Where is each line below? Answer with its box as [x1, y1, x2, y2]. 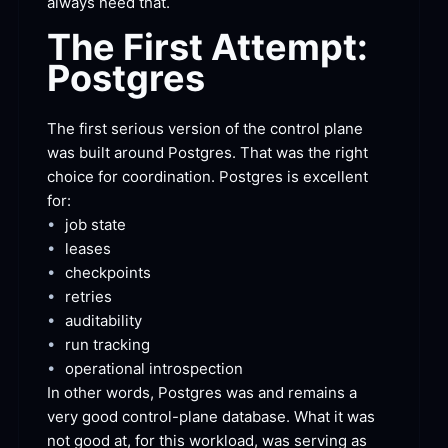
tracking [89, 334, 150, 354]
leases [65, 238, 111, 258]
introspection [145, 358, 243, 378]
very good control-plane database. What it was [47, 406, 375, 426]
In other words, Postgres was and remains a [47, 382, 357, 402]
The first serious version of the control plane [47, 118, 363, 138]
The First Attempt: [47, 24, 368, 69]
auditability [65, 310, 142, 330]
